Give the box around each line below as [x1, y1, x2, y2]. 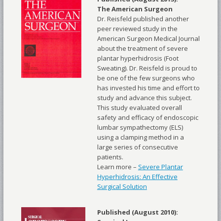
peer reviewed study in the [97, 24, 178, 34]
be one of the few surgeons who [97, 74, 195, 83]
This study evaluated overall [97, 103, 182, 112]
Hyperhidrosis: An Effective [97, 172, 178, 182]
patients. [97, 152, 123, 162]
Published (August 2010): [97, 208, 178, 217]
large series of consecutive [97, 143, 178, 152]
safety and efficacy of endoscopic [97, 113, 198, 122]
